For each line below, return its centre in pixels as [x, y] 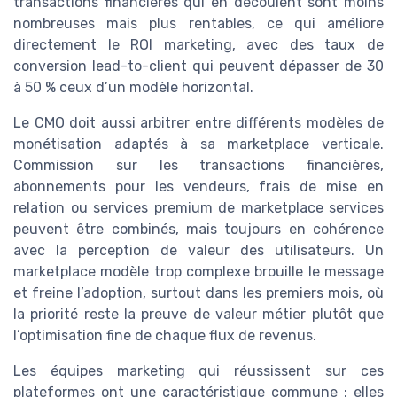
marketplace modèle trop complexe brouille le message [198, 272]
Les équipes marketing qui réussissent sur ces [198, 371]
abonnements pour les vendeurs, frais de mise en [198, 187]
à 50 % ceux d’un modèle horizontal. [133, 88]
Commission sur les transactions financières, [198, 166]
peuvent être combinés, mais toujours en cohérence [198, 230]
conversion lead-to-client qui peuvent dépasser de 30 [198, 66]
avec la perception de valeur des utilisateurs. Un [198, 251]
